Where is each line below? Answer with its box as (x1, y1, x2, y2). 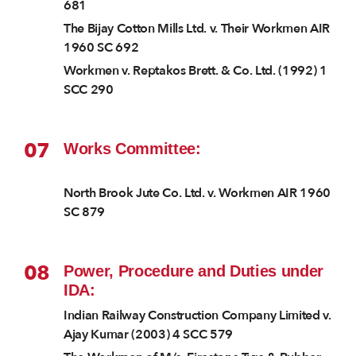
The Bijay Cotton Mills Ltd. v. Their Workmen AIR (64, 20, 331, 38)
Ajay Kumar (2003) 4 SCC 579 (64, 326, 234, 344)
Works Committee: (64, 140, 201, 158)
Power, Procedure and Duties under (64, 262, 324, 281)
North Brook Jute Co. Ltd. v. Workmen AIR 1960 (64, 184, 331, 203)
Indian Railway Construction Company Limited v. (64, 307, 331, 325)
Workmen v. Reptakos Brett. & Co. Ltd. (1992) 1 (64, 62, 327, 80)
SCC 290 (64, 81, 114, 99)
